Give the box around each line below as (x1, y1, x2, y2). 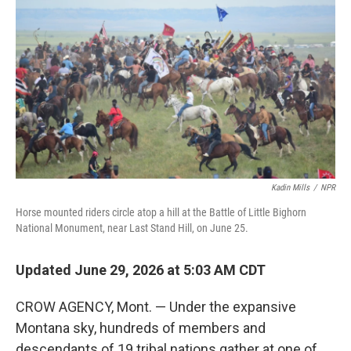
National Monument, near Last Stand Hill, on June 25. (16, 222, 248, 234)
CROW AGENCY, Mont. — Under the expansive (16, 299, 296, 315)
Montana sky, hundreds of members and (16, 320, 266, 336)
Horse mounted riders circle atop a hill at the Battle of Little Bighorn (16, 206, 306, 219)
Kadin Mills (271, 183, 309, 193)
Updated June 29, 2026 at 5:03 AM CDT (16, 262, 266, 278)
